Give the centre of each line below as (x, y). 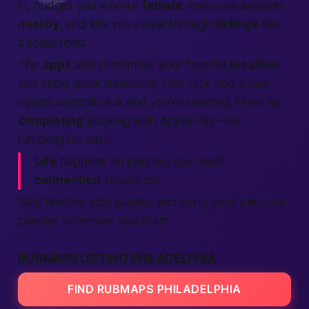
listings (237, 24)
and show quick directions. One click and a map (144, 83)
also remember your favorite (151, 65)
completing (51, 121)
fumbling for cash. (65, 139)
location (254, 65)
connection (68, 180)
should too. (132, 180)
